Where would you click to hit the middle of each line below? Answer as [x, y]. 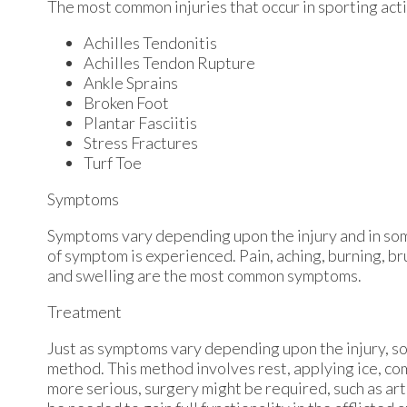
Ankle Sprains [131, 82]
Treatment [84, 311]
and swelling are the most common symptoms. [204, 275]
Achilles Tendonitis [150, 42]
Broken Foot [126, 102]
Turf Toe [113, 162]
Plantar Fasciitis [140, 122]
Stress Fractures [141, 142]
